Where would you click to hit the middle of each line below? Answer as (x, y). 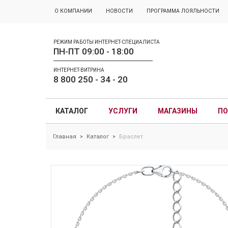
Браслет (131, 137)
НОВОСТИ (119, 11)
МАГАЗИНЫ (177, 111)
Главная (64, 137)
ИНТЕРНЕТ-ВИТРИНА (79, 70)
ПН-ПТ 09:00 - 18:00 (93, 51)
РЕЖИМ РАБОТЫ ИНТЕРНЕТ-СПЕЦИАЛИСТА (106, 42)
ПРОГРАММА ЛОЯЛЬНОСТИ (183, 11)
